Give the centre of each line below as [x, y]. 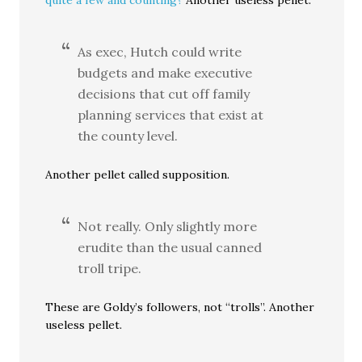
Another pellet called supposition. [138, 175]
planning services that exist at [171, 115]
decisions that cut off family [164, 94]
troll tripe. [110, 269]
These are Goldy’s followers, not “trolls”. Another [180, 307]
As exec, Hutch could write [160, 52]
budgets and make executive [165, 73]
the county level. [128, 136]
